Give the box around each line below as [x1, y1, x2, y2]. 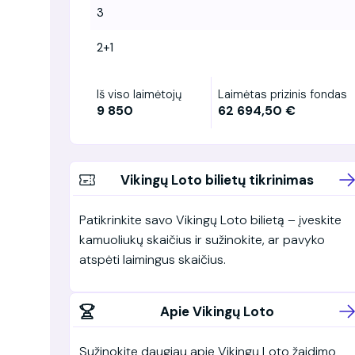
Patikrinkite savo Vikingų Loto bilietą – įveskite [79, 211, 342, 228]
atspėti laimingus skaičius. [79, 250, 226, 268]
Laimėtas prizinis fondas [218, 86, 347, 102]
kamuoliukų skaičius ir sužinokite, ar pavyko [79, 231, 325, 248]
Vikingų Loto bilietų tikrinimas [120, 170, 315, 189]
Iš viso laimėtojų [97, 86, 181, 102]
